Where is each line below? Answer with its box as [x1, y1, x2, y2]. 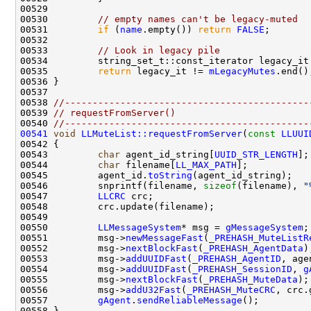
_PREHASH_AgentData [203, 242, 303, 253]
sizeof [203, 180, 237, 191]
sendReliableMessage [137, 294, 242, 305]
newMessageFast [126, 232, 203, 243]
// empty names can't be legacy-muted [98, 13, 298, 24]
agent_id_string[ [120, 149, 215, 160]
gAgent [98, 294, 131, 305]
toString [148, 169, 192, 180]
